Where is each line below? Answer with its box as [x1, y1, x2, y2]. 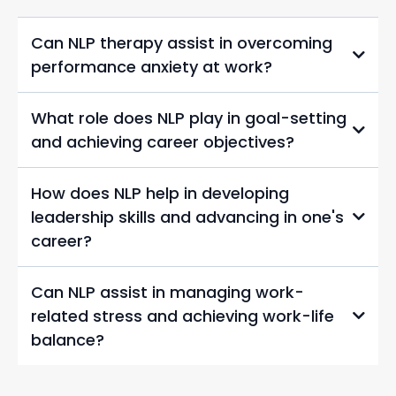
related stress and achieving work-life [31, 304, 334, 327]
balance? [31, 328, 104, 351]
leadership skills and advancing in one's [31, 205, 344, 228]
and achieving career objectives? [31, 130, 294, 153]
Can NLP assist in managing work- [31, 280, 304, 303]
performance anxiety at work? [31, 55, 272, 78]
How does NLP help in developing [31, 181, 289, 204]
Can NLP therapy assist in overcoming [31, 31, 332, 54]
